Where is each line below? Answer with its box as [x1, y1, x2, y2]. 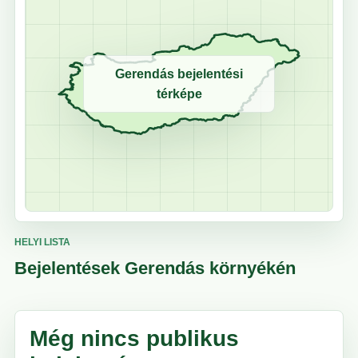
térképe [156, 87, 202, 101]
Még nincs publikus [30, 326, 239, 352]
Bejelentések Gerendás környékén [14, 258, 296, 279]
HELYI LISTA [14, 237, 70, 249]
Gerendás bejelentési [115, 67, 243, 82]
